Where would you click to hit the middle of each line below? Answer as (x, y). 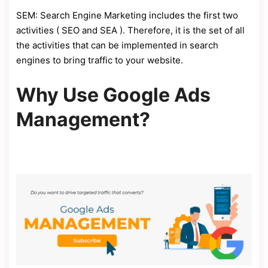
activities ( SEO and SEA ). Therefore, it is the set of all (130, 30)
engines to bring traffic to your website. (100, 60)
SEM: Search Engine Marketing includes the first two (127, 15)
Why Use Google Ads (113, 95)
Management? (83, 119)
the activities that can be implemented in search (117, 45)
